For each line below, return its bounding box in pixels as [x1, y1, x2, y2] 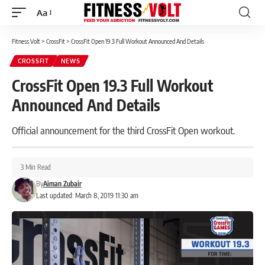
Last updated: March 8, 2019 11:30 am [35, 191, 138, 200]
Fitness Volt [12, 37, 40, 45]
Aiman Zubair [43, 179, 82, 188]
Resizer [36, 28, 65, 40]
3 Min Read [21, 163, 51, 172]
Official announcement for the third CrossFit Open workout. [12, 124, 235, 137]
